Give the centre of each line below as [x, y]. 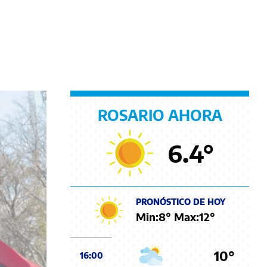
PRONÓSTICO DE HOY [181, 201]
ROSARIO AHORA [160, 115]
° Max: [182, 216]
